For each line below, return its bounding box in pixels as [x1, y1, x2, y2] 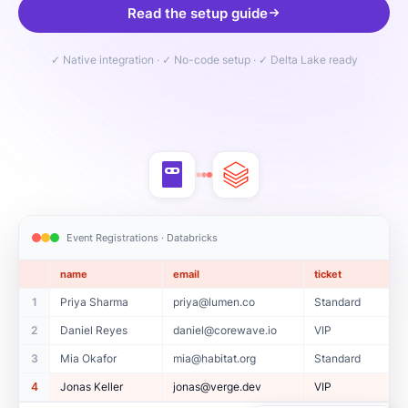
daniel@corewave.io [172, 324, 277, 337]
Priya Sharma [60, 296, 128, 309]
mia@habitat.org [172, 352, 256, 365]
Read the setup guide [127, 4, 268, 22]
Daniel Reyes [60, 324, 127, 337]
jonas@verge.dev [172, 381, 261, 393]
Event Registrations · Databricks [66, 231, 218, 244]
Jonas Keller [60, 381, 123, 393]
